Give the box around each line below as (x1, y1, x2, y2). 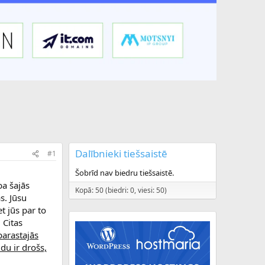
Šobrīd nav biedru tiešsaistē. (75, 167, 174, 179)
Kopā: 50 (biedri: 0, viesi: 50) (75, 185, 167, 196)
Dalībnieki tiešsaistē (75, 147, 167, 161)
